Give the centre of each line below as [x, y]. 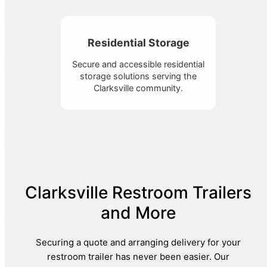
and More [138, 212]
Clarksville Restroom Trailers [138, 192]
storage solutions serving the [138, 76]
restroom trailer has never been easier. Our [138, 256]
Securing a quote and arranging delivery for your [138, 242]
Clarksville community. [138, 88]
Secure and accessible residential [138, 64]
